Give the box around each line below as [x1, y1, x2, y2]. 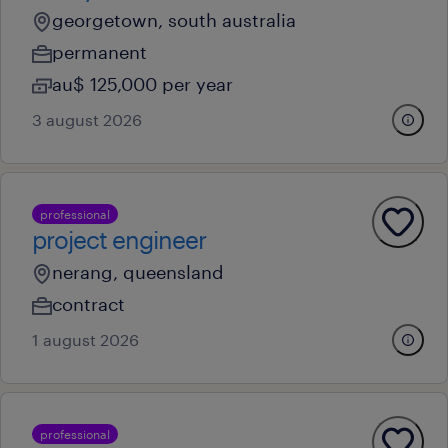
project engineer [32, 225, 206, 254]
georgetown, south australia [52, 9, 296, 31]
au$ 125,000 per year [52, 73, 233, 95]
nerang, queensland [52, 261, 224, 283]
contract [52, 293, 125, 315]
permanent [52, 41, 147, 63]
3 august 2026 [32, 110, 142, 129]
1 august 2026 [32, 330, 139, 349]
